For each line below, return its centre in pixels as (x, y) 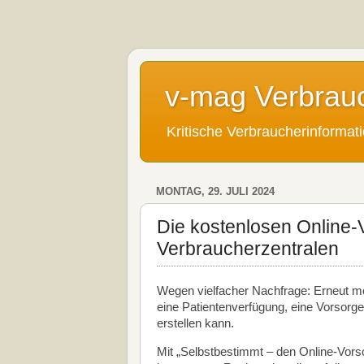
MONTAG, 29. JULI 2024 (215, 192)
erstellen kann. (197, 323)
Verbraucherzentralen (248, 248)
